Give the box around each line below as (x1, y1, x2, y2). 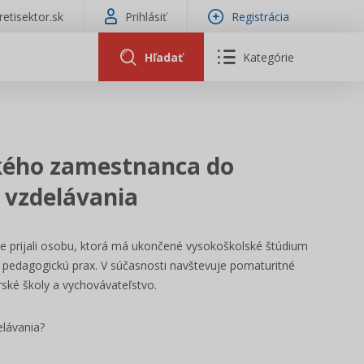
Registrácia (232, 8, 289, 24)
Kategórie (243, 49, 295, 65)
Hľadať (144, 49, 183, 65)
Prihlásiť (125, 8, 167, 24)
